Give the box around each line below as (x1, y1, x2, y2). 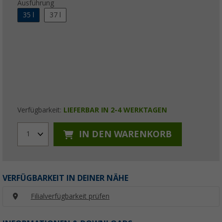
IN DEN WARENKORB (76, 129, 172, 140)
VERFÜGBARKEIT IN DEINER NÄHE (2, 173, 128, 183)
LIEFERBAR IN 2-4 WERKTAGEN (63, 106, 167, 114)
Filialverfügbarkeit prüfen (31, 192, 110, 200)
